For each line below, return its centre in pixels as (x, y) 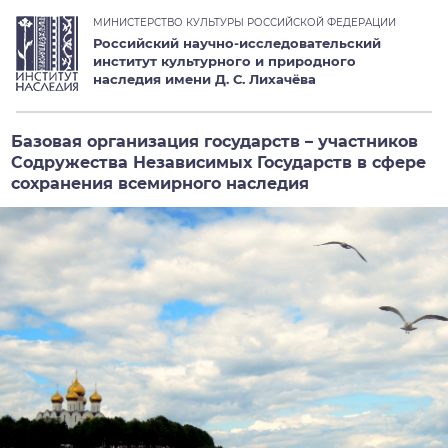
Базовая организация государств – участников (214, 141)
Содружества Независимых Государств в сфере (218, 162)
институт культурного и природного (224, 61)
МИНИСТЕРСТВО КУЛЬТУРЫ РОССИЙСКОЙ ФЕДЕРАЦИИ (244, 22)
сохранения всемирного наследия (160, 183)
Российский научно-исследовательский (237, 43)
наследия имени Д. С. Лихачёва (204, 79)
